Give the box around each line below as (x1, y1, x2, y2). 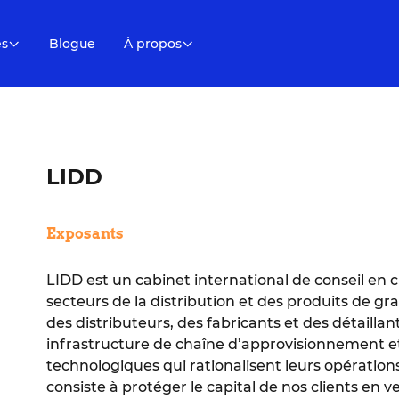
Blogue (49, 35, 96, 52)
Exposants (46, 224, 125, 242)
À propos (124, 35, 183, 52)
